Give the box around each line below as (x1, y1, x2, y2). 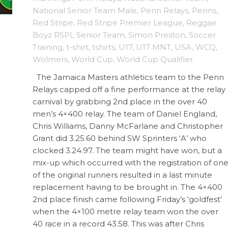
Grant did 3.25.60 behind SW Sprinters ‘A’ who (33, 133, 207, 143)
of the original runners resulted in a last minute (33, 169, 212, 180)
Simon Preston (128, 30, 185, 40)
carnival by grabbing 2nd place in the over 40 (33, 96, 207, 106)
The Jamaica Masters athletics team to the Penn (33, 72, 224, 82)
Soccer (189, 30, 216, 40)
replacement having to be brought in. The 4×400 (33, 182, 222, 192)
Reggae (186, 17, 217, 27)
